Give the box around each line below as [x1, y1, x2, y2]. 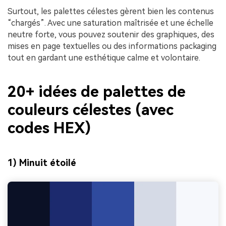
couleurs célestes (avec [8, 101, 174, 119]
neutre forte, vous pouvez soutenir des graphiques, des [8, 29, 214, 39]
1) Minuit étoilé [8, 157, 76, 168]
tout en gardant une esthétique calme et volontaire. [8, 52, 200, 63]
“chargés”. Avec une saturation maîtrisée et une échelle [8, 18, 213, 28]
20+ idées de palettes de [8, 83, 186, 101]
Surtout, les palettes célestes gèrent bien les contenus [8, 6, 214, 16]
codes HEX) [8, 119, 91, 137]
